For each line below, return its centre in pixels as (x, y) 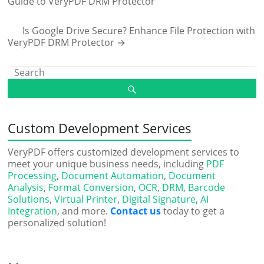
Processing (32, 175)
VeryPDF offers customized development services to (124, 152)
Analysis (26, 187)
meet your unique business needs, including (107, 164)
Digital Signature (159, 199)
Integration (33, 211)
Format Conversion (91, 187)
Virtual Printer (86, 199)
